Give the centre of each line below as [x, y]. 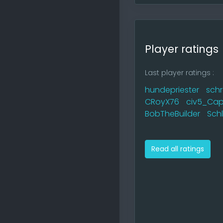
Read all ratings [178, 149]
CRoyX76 [162, 102]
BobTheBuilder [172, 114]
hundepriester [172, 90]
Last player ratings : [179, 72]
